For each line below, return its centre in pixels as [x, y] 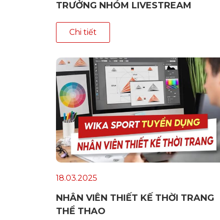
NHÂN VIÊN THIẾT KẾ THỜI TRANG [135, 198]
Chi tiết [83, 32]
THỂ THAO [81, 211]
